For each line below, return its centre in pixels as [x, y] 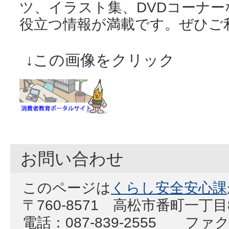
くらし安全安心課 [169, 188]
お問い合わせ [72, 158]
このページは [67, 188]
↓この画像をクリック [93, 60]
